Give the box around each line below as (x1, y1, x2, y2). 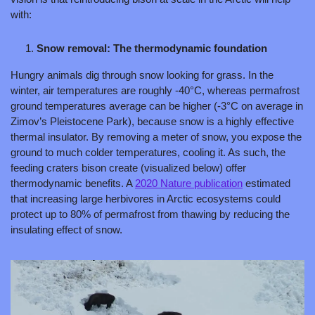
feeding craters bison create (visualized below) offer (11, 162, 246, 174)
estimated (243, 177, 290, 190)
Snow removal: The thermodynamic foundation (37, 42, 267, 55)
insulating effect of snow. (11, 224, 122, 236)
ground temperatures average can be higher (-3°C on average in (11, 100, 303, 112)
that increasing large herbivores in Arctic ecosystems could (11, 193, 281, 205)
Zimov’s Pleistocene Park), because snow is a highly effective (11, 115, 294, 128)
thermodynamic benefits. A (11, 177, 135, 190)
